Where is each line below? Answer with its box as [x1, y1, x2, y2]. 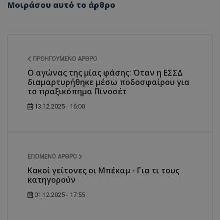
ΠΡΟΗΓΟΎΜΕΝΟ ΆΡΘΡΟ [31, 55, 97, 62]
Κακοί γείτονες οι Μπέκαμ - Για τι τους [27, 165, 179, 176]
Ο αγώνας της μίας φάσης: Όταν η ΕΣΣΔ [27, 67, 183, 78]
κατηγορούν [27, 174, 76, 185]
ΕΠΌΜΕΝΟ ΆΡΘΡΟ [27, 153, 79, 160]
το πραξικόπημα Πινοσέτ [27, 85, 127, 97]
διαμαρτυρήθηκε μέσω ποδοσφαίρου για [27, 76, 190, 87]
